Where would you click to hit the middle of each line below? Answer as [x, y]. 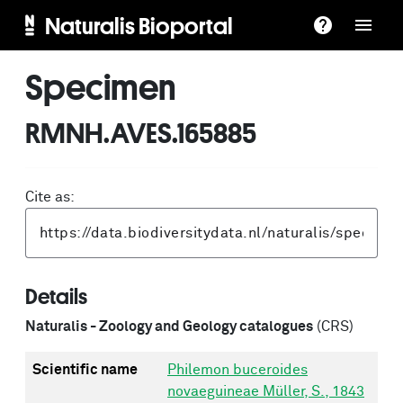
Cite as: [50, 197]
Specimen [101, 86]
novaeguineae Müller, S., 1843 [266, 391]
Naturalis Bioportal [139, 25]
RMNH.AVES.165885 [141, 132]
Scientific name [85, 370]
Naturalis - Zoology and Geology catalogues [169, 327]
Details [56, 296]
